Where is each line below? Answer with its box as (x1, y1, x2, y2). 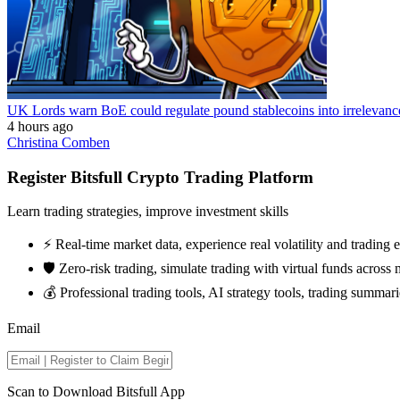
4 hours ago (7, 118, 73, 134)
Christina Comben (7, 134, 110, 150)
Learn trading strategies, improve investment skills (7, 204, 288, 220)
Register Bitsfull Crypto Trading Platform (7, 167, 313, 187)
